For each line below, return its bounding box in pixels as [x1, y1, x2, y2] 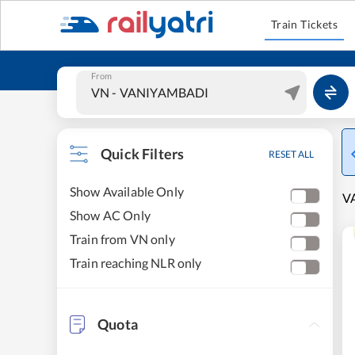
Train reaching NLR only [70, 255, 202, 270]
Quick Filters [101, 145, 185, 162]
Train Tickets [270, 17, 338, 31]
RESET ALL [269, 148, 314, 160]
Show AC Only [70, 208, 151, 223]
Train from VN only [70, 231, 175, 246]
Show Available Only [70, 184, 184, 199]
